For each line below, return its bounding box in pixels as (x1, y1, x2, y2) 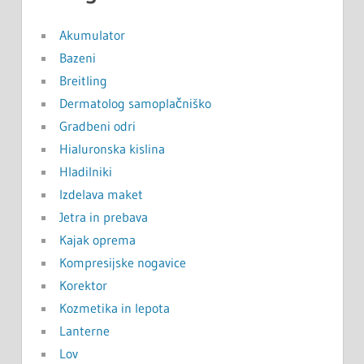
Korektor (58, 277, 107, 294)
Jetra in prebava (58, 209, 148, 226)
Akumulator (58, 27, 125, 44)
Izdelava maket (58, 186, 143, 203)
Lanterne (58, 323, 110, 340)
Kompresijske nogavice (58, 254, 186, 271)
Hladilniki (58, 163, 112, 180)
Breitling (58, 72, 107, 89)
